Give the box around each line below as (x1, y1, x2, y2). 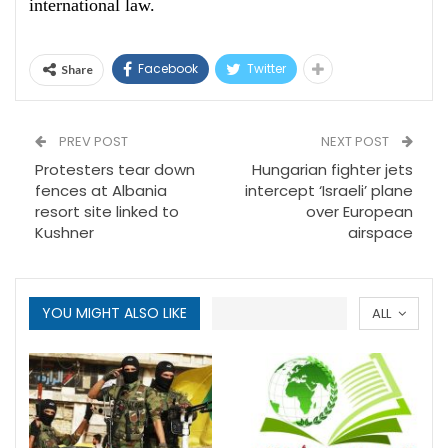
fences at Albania (35, 180, 167, 202)
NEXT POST (321, 132, 392, 152)
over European (306, 201, 413, 223)
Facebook (138, 60, 198, 78)
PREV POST (56, 132, 128, 152)
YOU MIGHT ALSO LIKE (42, 303, 187, 324)
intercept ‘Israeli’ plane (245, 180, 413, 202)
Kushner (35, 222, 94, 244)
